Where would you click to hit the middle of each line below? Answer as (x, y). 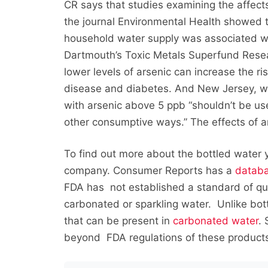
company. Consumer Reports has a (150, 171)
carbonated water (216, 221)
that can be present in (119, 221)
